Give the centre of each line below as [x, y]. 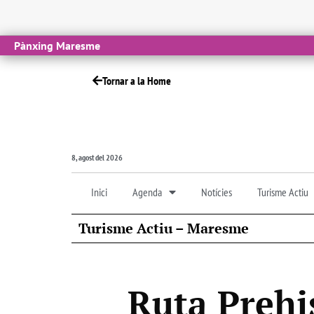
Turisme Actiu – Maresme [164, 228]
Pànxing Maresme [57, 46]
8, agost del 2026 [97, 157]
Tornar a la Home [137, 81]
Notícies [217, 192]
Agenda [147, 192]
